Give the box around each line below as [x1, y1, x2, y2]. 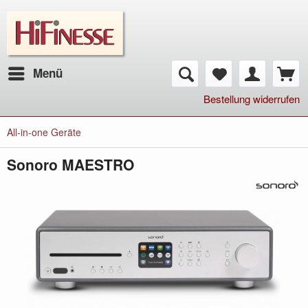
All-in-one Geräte [7, 125, 81, 139]
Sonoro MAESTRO [7, 154, 134, 175]
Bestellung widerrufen [203, 91, 300, 106]
